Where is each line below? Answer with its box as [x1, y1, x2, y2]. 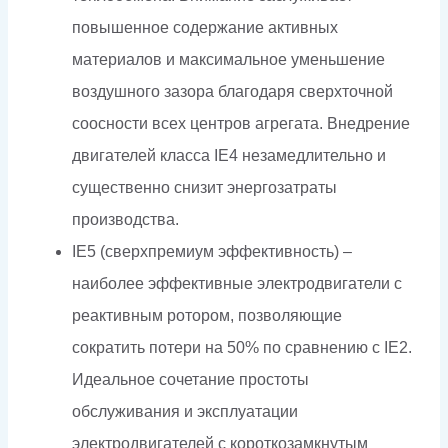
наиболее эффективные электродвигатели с [72, 274, 402, 292]
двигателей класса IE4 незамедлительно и [72, 146, 386, 164]
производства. [72, 210, 179, 228]
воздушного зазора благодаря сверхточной [72, 82, 393, 100]
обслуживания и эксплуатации [72, 402, 298, 420]
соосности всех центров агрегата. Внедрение [72, 114, 410, 132]
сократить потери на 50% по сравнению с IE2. [72, 338, 412, 356]
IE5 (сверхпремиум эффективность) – [72, 242, 352, 260]
